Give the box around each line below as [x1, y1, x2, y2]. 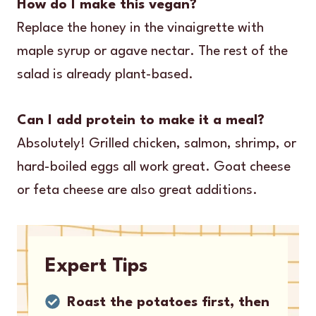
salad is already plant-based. [17, 67, 193, 82]
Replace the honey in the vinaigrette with [17, 20, 264, 35]
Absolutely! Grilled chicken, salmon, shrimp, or [17, 136, 296, 151]
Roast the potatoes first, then [67, 295, 269, 310]
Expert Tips [45, 256, 148, 276]
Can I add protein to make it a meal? [17, 113, 265, 128]
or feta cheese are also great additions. [17, 183, 257, 197]
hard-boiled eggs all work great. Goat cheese [17, 159, 291, 174]
